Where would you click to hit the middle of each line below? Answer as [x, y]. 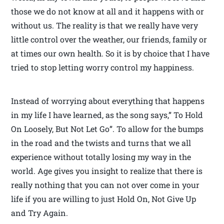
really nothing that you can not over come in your [105, 185]
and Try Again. [40, 213]
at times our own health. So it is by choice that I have [110, 53]
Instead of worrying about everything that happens [108, 101]
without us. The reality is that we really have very [105, 25]
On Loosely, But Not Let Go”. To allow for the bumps [107, 129]
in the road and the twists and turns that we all [101, 143]
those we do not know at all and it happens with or [108, 11]
